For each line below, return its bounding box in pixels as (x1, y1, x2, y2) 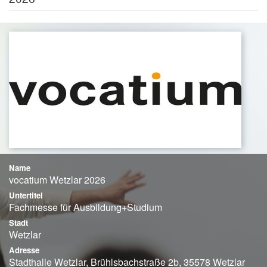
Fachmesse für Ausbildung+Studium (9, 200, 162, 214)
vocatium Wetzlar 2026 (9, 172, 105, 187)
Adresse (9, 244, 39, 256)
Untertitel (9, 189, 43, 201)
